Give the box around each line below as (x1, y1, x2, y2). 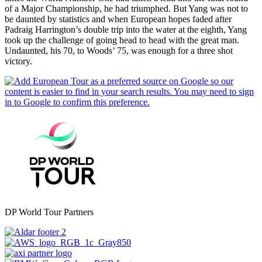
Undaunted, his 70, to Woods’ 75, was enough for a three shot (5, 45, 233, 56)
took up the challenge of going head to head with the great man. (5, 35, 239, 45)
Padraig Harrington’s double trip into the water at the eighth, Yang (5, 24, 247, 35)
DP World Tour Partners (5, 206, 94, 217)
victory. (5, 56, 32, 66)
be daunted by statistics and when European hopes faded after (5, 13, 232, 24)
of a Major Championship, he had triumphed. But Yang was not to (5, 3, 248, 13)
